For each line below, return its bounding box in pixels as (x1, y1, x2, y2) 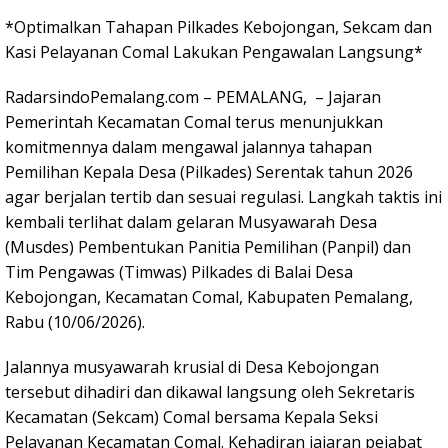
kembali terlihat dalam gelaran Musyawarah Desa (5, 211, 377, 234)
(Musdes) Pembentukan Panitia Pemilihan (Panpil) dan (5, 236, 411, 259)
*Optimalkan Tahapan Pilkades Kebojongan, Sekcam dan (5, 16, 432, 39)
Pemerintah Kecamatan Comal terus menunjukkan (5, 111, 383, 134)
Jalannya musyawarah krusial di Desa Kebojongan (5, 356, 379, 379)
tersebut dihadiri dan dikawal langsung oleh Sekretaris (5, 381, 415, 404)
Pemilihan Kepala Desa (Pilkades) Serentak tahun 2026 (5, 161, 413, 184)
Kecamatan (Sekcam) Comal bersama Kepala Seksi (5, 406, 378, 429)
